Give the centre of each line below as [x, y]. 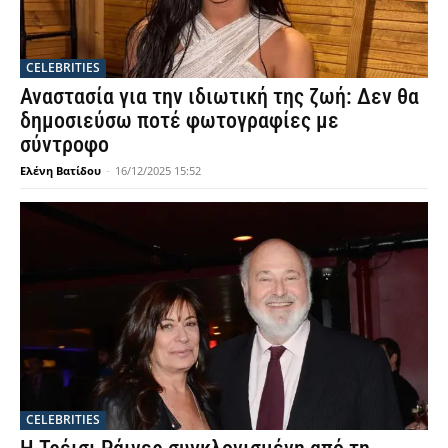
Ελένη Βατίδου [60, 170]
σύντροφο [64, 144]
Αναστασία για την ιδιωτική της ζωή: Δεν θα [219, 96]
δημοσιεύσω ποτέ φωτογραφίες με [179, 120]
